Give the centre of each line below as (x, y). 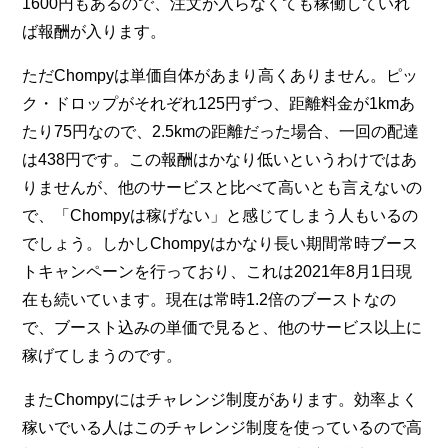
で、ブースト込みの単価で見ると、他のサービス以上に (222, 327)
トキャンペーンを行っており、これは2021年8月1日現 (217, 271)
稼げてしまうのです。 (102, 355)
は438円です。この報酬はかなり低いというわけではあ (220, 159)
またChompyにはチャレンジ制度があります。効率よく (220, 399)
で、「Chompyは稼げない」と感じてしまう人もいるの (220, 215)
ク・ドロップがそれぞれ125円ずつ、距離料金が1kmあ (219, 103)
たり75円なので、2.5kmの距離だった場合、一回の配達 (221, 131)
